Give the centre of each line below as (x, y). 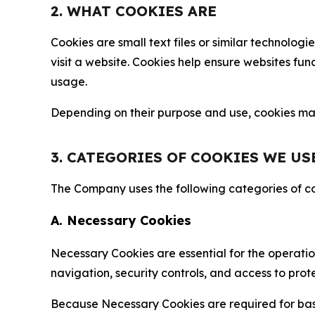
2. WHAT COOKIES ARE (134, 11)
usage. (69, 82)
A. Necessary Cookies (121, 220)
